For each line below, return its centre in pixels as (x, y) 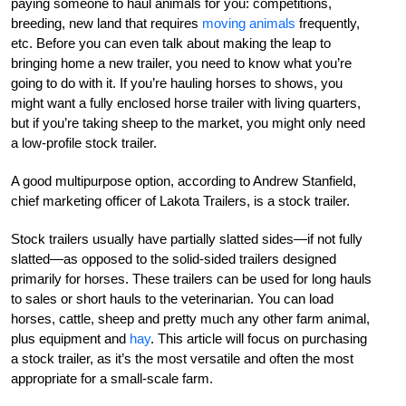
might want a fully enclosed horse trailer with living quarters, (186, 103)
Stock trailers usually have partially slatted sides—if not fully (187, 239)
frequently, (328, 24)
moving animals (249, 24)
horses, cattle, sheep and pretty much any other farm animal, (190, 319)
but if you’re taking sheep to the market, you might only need (188, 123)
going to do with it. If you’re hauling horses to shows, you (177, 83)
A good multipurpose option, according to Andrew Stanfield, (184, 181)
